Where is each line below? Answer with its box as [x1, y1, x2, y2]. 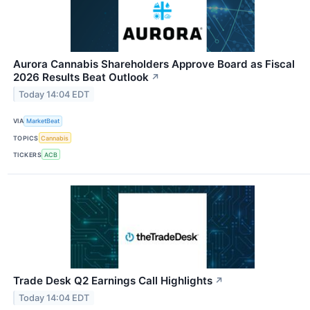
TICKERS [13, 150, 42, 158]
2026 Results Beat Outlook [13, 70, 149, 84]
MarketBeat [26, 117, 60, 125]
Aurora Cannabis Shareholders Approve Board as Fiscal [13, 57, 295, 71]
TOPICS [13, 134, 39, 142]
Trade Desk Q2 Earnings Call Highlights [13, 274, 212, 288]
